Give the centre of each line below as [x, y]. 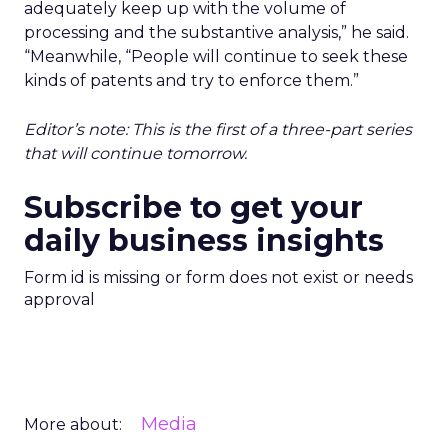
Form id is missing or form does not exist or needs [218, 277]
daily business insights [204, 240]
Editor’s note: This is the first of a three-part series [218, 129]
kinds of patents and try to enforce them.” [191, 80]
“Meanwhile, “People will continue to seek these [216, 56]
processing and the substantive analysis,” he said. [216, 32]
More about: [73, 424]
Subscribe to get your [193, 207]
